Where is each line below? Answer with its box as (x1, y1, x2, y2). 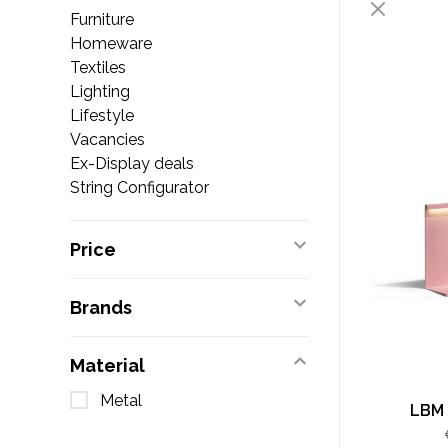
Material (70, 355, 145, 376)
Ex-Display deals (70, 154, 194, 173)
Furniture (70, 10, 134, 29)
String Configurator (70, 178, 209, 197)
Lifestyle (70, 106, 134, 125)
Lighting (70, 82, 130, 101)
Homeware (70, 34, 152, 53)
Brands (70, 297, 132, 318)
